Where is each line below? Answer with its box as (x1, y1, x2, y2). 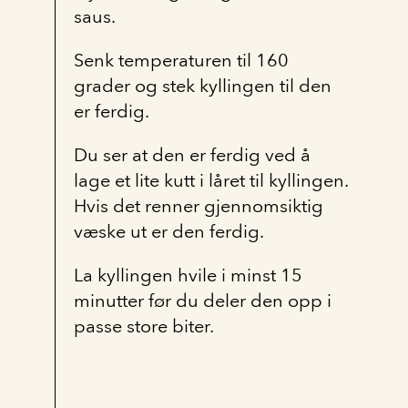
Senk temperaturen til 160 (74, 49, 289, 71)
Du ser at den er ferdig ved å (74, 144, 311, 166)
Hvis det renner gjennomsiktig (74, 195, 323, 217)
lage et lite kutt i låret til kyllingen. (74, 169, 348, 191)
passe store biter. (74, 315, 214, 337)
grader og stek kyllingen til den (74, 75, 331, 97)
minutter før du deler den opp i (74, 290, 331, 311)
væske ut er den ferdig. (74, 220, 264, 242)
